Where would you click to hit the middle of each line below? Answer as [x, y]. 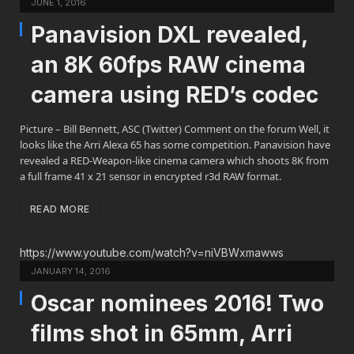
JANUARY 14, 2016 [71, 271]
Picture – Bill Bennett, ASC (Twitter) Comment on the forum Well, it [175, 129]
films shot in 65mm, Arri [162, 334]
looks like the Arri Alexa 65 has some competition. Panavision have [175, 145]
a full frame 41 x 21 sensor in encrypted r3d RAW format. [151, 177]
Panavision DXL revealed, [169, 35]
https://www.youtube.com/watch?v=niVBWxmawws [152, 253]
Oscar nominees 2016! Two [177, 304]
